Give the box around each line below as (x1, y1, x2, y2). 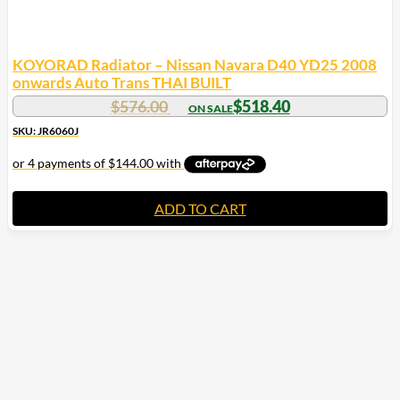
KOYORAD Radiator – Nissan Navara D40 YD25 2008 (12, 54, 377, 74)
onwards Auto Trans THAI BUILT (12, 72, 231, 92)
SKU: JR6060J (12, 123, 79, 137)
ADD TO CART (154, 199, 246, 217)
